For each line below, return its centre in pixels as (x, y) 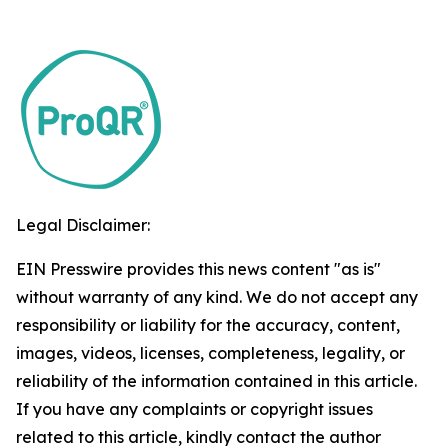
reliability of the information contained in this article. (216, 381)
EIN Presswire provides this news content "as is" (198, 269)
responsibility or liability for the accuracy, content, (208, 325)
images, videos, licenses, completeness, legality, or (210, 353)
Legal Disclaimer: (83, 225)
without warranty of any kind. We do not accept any (217, 297)
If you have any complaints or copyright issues (194, 409)
